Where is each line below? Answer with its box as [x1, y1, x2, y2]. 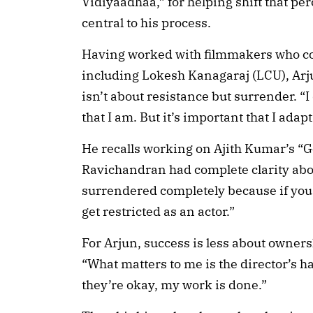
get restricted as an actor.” [82, 203, 235, 220]
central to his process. [82, 15, 211, 31]
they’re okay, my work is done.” [82, 277, 267, 293]
